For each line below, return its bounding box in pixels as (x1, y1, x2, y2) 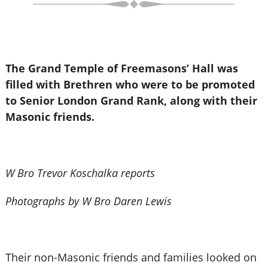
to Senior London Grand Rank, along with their (5, 93, 257, 108)
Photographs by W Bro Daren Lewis (5, 194, 172, 208)
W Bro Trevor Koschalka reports (5, 166, 155, 180)
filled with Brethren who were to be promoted (5, 77, 255, 92)
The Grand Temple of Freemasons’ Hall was (5, 61, 238, 75)
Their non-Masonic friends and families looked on (5, 250, 257, 264)
